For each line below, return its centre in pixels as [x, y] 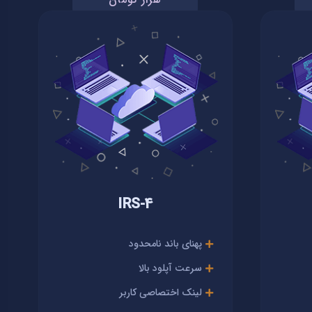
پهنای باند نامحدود [165, 243]
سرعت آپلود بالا [170, 268]
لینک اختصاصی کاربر [160, 292]
